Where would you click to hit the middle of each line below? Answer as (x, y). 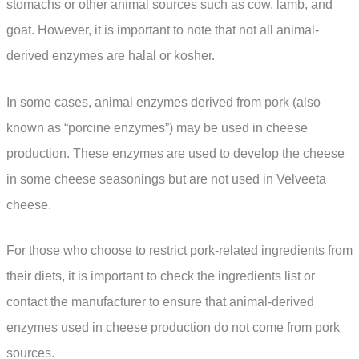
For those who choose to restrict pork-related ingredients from (179, 251)
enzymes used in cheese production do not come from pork (173, 328)
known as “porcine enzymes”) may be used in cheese (157, 127)
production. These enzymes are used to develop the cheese (175, 153)
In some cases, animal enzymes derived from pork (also (163, 102)
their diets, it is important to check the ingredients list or (161, 276)
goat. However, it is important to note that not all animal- (163, 30)
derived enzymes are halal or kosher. (111, 56)
